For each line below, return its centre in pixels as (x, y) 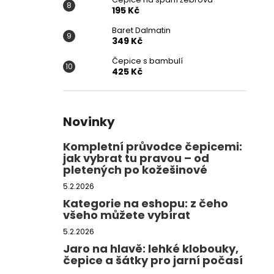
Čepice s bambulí (147, 61)
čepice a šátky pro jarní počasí (153, 260)
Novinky (89, 122)
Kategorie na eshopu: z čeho (146, 203)
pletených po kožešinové (135, 170)
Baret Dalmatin (141, 30)
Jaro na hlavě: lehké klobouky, (151, 249)
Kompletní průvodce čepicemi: (153, 146)
